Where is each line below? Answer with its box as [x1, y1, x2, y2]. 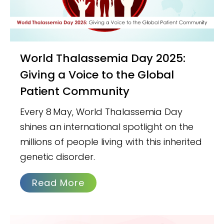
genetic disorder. [20, 150, 95, 163]
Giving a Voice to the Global [20, 66, 174, 82]
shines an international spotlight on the [20, 120, 194, 133]
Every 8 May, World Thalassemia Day [20, 105, 183, 118]
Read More [32, 176, 85, 189]
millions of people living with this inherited [20, 135, 202, 148]
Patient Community [20, 83, 130, 99]
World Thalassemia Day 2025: [20, 50, 31, 66]
